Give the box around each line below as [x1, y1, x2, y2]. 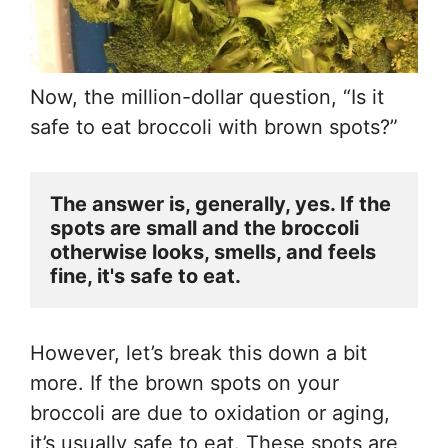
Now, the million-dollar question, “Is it [30, 84, 384, 109]
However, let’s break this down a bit [30, 340, 367, 365]
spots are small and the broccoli [50, 215, 359, 240]
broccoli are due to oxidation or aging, [30, 400, 390, 425]
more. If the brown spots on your [30, 370, 339, 395]
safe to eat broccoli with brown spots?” [30, 114, 398, 139]
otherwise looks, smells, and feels [50, 239, 376, 264]
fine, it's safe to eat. [50, 263, 241, 288]
